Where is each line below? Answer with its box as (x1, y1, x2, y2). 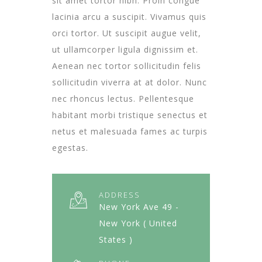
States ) (99, 233, 133, 245)
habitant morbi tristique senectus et (52, 109, 208, 120)
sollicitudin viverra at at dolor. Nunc (52, 76, 207, 88)
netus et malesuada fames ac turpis (52, 125, 208, 137)
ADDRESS (99, 189, 140, 200)
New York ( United (99, 217, 177, 229)
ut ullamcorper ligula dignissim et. (52, 43, 198, 55)
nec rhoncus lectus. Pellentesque (52, 92, 194, 104)
